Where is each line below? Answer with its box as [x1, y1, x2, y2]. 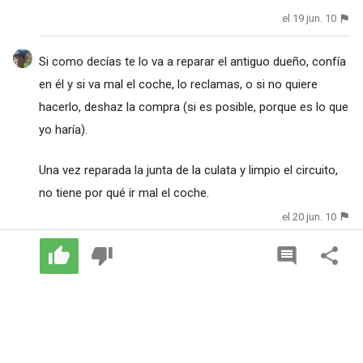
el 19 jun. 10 [282, 12, 337, 25]
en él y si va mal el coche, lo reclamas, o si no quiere [38, 76, 318, 92]
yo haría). [38, 122, 88, 137]
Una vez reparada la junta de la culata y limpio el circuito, [38, 162, 338, 177]
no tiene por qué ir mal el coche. [38, 185, 209, 200]
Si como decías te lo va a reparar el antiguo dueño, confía [38, 53, 346, 69]
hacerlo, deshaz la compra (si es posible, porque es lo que [38, 99, 348, 114]
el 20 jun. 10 [282, 210, 337, 223]
